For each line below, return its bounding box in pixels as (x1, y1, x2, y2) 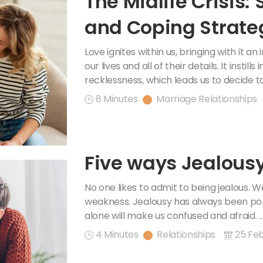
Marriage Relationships (156, 92, 258, 106)
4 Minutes (95, 227, 139, 241)
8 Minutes (95, 92, 138, 106)
